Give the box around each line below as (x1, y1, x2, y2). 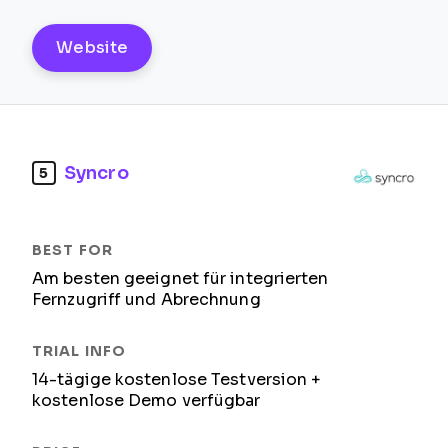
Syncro (64, 162, 129, 183)
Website (56, 39, 129, 56)
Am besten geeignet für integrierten (32, 270, 329, 287)
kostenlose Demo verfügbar (32, 392, 261, 409)
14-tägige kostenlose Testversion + (32, 371, 322, 388)
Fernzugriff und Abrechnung (32, 291, 261, 308)
